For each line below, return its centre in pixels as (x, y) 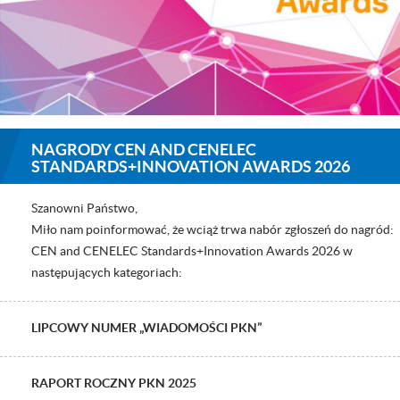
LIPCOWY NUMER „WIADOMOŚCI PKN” (146, 327)
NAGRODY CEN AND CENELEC (144, 149)
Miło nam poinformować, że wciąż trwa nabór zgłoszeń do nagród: (212, 229)
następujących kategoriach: (107, 272)
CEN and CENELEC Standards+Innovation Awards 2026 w (192, 250)
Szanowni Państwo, (84, 208)
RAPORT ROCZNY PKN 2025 (114, 383)
